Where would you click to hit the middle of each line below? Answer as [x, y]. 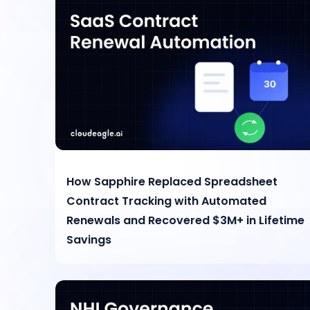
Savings [89, 239]
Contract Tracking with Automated [167, 201]
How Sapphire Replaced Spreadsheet [172, 181]
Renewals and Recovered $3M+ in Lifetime [186, 220]
